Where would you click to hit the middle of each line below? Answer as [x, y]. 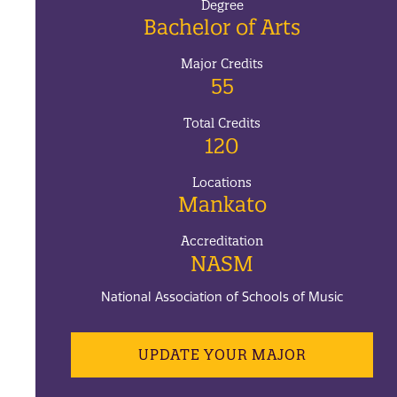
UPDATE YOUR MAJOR [222, 355]
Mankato [222, 205]
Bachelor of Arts [222, 27]
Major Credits [222, 64]
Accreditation [222, 241]
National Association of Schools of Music [222, 298]
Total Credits [222, 123]
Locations [222, 182]
